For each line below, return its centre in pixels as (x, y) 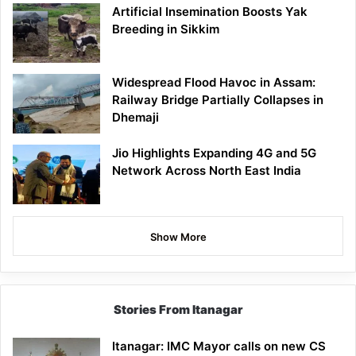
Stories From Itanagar (178, 310)
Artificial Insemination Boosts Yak (210, 12)
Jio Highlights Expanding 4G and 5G (214, 153)
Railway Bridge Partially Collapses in (218, 100)
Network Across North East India (207, 171)
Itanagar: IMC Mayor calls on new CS (219, 346)
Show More (178, 237)
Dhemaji (135, 118)
